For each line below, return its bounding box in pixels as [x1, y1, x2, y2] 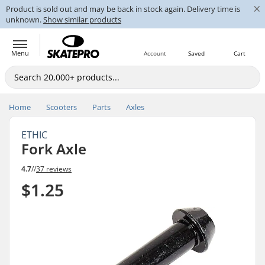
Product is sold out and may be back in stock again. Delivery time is [6, 4, 240, 14]
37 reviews [36, 163, 72, 174]
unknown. [6, 14, 43, 25]
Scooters [46, 102, 77, 112]
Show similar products [43, 14, 121, 25]
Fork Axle [21, 139, 86, 159]
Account [144, 49, 166, 57]
